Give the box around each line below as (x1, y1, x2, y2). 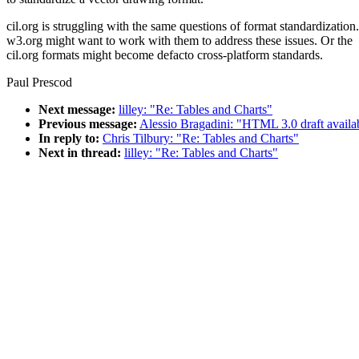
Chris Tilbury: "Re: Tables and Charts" (103, 131, 299, 146)
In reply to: (38, 131, 99, 146)
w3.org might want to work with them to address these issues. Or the (6, 34, 353, 48)
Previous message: (38, 117, 137, 131)
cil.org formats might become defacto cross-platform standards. (6, 48, 323, 63)
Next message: (38, 103, 115, 117)
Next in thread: (38, 146, 121, 160)
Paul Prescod (6, 75, 72, 90)
